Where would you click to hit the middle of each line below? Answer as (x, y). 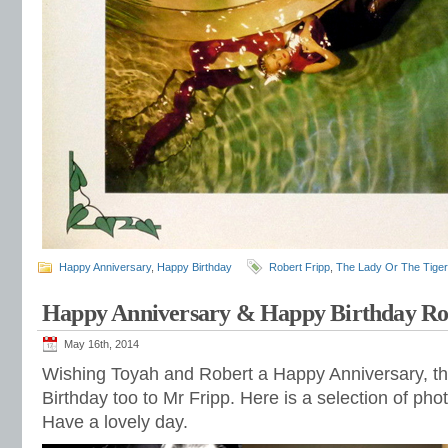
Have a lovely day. (115, 422)
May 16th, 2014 (101, 344)
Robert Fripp (299, 267)
